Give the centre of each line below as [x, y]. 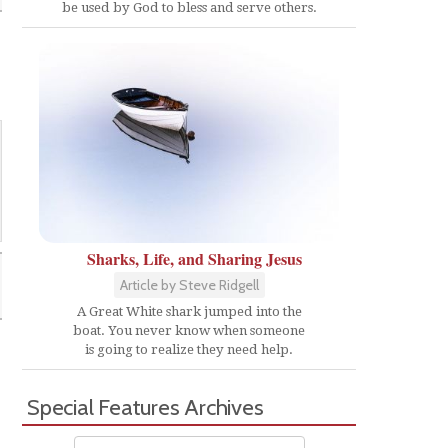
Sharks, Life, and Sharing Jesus [194, 259]
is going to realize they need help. [189, 350]
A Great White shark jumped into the [189, 312]
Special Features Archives [145, 407]
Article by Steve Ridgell [189, 285]
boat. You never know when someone [189, 331]
